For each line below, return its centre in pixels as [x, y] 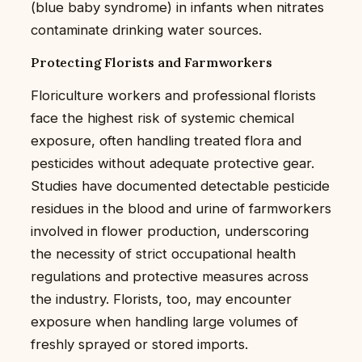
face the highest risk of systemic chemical [162, 118]
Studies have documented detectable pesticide [180, 186]
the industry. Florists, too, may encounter [161, 299]
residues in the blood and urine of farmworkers [181, 209]
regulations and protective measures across [170, 277]
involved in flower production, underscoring [170, 232]
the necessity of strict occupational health [163, 254]
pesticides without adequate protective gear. [173, 164]
